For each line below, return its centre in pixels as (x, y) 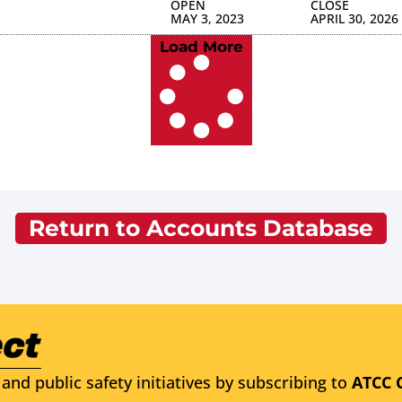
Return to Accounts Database (201, 227)
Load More (201, 46)
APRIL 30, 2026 (355, 18)
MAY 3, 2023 (207, 18)
